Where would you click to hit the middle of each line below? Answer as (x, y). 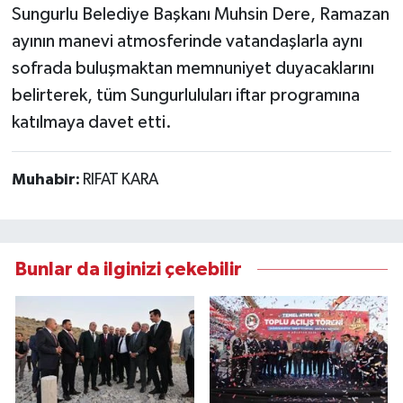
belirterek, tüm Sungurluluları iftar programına (185, 96)
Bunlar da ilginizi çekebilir (129, 269)
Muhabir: (47, 180)
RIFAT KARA (120, 180)
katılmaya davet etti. (91, 123)
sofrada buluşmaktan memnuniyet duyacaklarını (193, 69)
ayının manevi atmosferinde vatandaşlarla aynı (187, 42)
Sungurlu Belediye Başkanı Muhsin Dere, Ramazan (200, 15)
